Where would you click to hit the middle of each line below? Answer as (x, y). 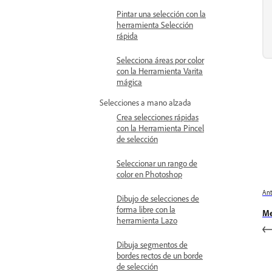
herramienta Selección (155, 25)
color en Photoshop (149, 174)
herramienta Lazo (147, 220)
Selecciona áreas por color (160, 60)
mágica (129, 82)
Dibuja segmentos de (152, 244)
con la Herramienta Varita (160, 71)
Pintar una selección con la (161, 14)
